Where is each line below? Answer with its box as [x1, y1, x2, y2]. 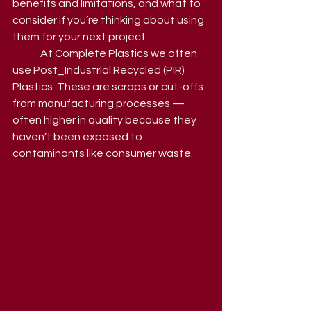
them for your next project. [12, 31, 148, 42]
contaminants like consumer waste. [12, 148, 193, 159]
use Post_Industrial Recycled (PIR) [12, 65, 187, 76]
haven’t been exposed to [12, 131, 144, 142]
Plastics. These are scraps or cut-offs [12, 81, 205, 92]
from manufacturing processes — [12, 98, 187, 109]
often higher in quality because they [12, 115, 199, 126]
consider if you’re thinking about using [12, 15, 206, 26]
